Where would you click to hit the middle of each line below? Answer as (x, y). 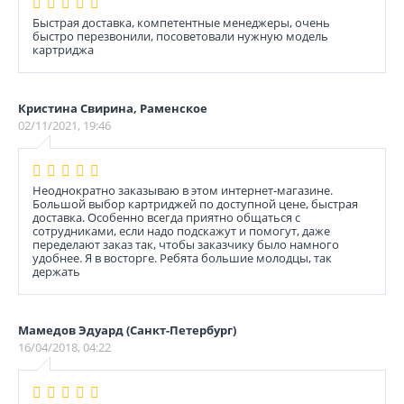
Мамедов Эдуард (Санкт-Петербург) (127, 330)
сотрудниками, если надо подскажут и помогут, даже (181, 231)
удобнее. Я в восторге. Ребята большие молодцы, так (182, 258)
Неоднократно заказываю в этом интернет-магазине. (183, 190)
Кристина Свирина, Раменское (113, 108)
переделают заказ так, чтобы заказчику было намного (186, 244)
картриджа (63, 50)
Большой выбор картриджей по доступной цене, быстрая (195, 204)
